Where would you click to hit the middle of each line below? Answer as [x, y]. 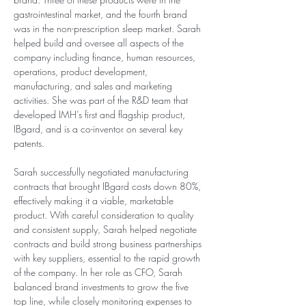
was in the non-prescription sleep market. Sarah [109, 28]
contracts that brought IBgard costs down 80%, [109, 186]
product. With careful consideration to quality [105, 215]
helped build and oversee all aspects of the [100, 43]
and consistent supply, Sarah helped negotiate [107, 229]
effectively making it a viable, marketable [95, 200]
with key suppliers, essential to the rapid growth [108, 258]
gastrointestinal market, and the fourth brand [102, 14]
